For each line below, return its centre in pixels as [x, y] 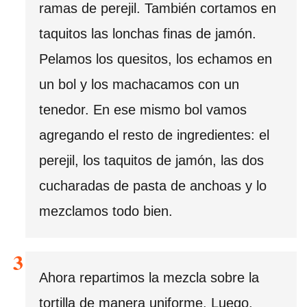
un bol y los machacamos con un [139, 84]
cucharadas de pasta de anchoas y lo [153, 185]
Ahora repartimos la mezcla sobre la [149, 277]
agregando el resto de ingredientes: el [154, 135]
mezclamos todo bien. [106, 211]
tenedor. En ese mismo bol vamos [143, 109]
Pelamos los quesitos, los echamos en [156, 59]
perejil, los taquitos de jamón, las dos [151, 160]
